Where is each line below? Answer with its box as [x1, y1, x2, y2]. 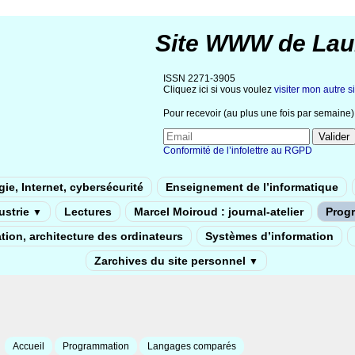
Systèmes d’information [204, 229, 334, 242]
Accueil [12, 340, 44, 352]
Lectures [64, 204, 112, 218]
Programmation [62, 340, 129, 352]
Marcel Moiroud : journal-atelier [134, 204, 303, 218]
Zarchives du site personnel [94, 254, 249, 267]
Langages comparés [147, 340, 236, 352]
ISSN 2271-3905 [163, 73, 235, 84]
